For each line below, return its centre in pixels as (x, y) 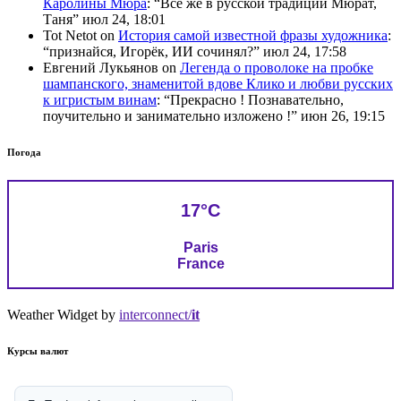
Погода (24, 152)
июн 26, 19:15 (343, 115)
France (200, 264)
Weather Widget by (63, 315)
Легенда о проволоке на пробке (277, 67)
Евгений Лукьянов (101, 67)
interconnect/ (155, 315)
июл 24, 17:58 (305, 51)
